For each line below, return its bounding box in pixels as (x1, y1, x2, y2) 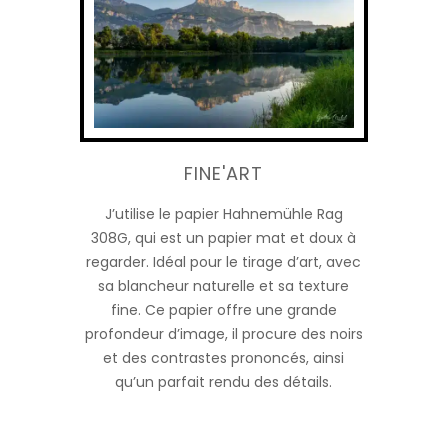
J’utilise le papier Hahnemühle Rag (104, 204, 343, 225)
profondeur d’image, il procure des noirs (84, 324, 363, 345)
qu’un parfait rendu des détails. (115, 372, 333, 393)
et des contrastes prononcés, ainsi (103, 348, 345, 369)
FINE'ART (184, 161, 264, 187)
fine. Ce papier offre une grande (110, 300, 337, 321)
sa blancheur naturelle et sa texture (98, 276, 350, 297)
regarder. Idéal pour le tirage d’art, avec (86, 252, 362, 273)
